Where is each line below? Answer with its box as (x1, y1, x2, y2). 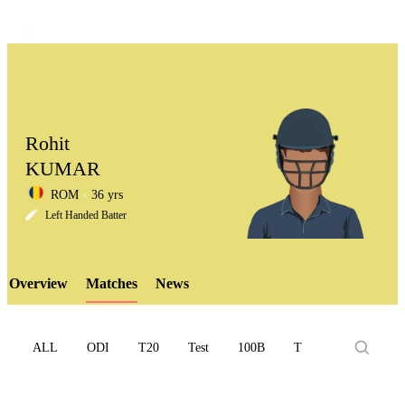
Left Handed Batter (45, 209, 127, 221)
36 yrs (91, 188, 123, 202)
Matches (86, 276, 137, 291)
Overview (9, 276, 68, 291)
